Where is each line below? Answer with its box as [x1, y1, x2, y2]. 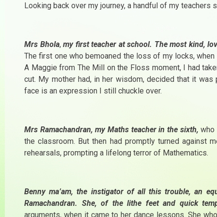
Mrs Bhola [24, 39, 60, 49]
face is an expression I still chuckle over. [24, 86, 162, 95]
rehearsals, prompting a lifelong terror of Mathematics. [24, 148, 208, 157]
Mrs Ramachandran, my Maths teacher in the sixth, [24, 124, 199, 134]
